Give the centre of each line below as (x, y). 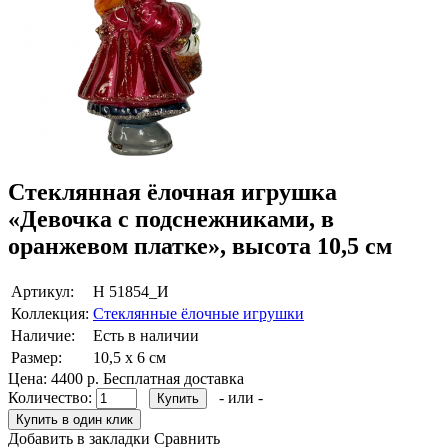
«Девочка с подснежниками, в (171, 219)
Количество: (52, 398)
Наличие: (43, 336)
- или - (241, 398)
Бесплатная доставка (173, 379)
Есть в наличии (146, 336)
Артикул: (42, 292)
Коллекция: (50, 314)
